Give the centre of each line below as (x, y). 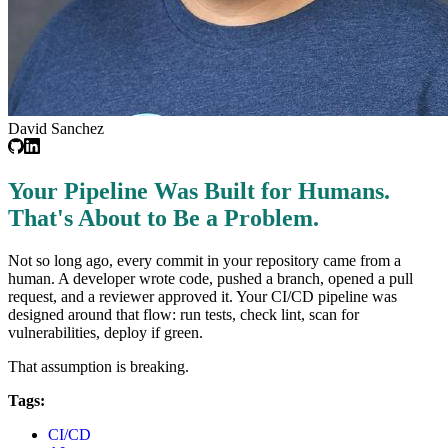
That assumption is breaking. (98, 366)
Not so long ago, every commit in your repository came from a (204, 260)
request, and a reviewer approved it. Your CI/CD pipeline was (202, 296)
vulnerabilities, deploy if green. (105, 332)
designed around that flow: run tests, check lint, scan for (183, 314)
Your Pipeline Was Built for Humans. (199, 190)
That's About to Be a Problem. (163, 217)
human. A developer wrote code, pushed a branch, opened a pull (210, 278)
